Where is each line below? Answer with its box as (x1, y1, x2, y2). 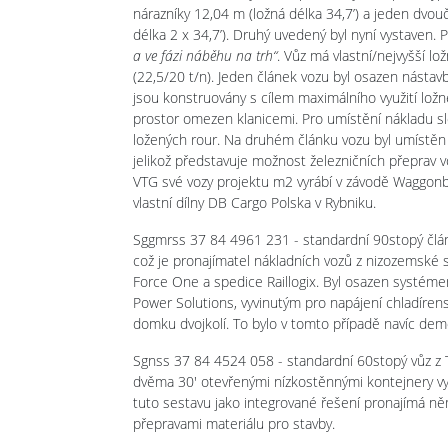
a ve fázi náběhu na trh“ (133, 45, 277, 65)
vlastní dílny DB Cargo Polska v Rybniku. (133, 192, 376, 212)
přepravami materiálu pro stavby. (133, 413, 339, 433)
